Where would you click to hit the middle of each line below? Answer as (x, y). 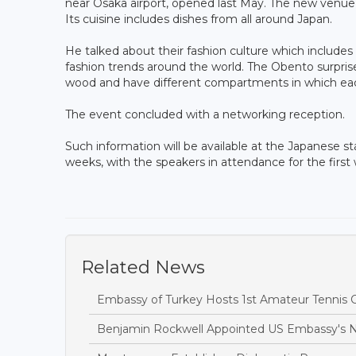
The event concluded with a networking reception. (205, 114)
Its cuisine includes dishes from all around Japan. (199, 19)
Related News (143, 267)
